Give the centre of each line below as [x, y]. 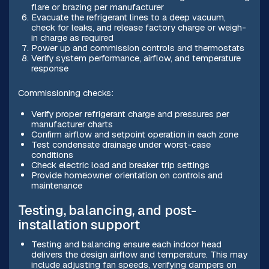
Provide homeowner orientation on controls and [127, 175]
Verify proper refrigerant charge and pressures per [130, 113]
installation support [79, 225]
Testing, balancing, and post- [107, 210]
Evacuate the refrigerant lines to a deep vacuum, [128, 17]
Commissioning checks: [65, 92]
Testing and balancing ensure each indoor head [126, 244]
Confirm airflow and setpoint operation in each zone [134, 134]
